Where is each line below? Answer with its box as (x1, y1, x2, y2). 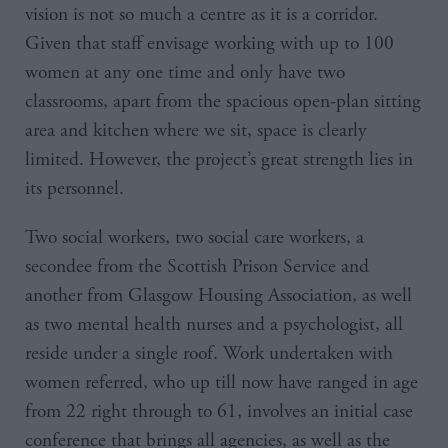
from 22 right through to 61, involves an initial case (25, 399, 413, 425)
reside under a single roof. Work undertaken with (25, 341, 393, 367)
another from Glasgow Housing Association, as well (25, 283, 412, 309)
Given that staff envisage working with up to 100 (25, 31, 394, 57)
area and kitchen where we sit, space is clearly (25, 118, 367, 144)
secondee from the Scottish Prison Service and (25, 254, 369, 280)
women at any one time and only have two (25, 60, 345, 86)
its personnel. (25, 176, 124, 202)
